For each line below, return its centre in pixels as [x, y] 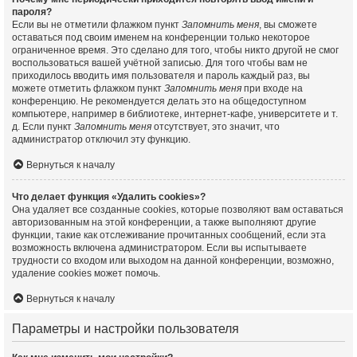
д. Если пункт [43, 127]
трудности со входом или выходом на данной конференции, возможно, [173, 261]
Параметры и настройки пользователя [126, 329]
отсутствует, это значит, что [216, 127]
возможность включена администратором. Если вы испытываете [159, 248]
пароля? [32, 12]
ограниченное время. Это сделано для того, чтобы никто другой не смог [175, 50]
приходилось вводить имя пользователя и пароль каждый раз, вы [161, 76]
